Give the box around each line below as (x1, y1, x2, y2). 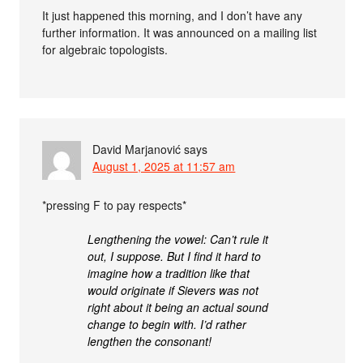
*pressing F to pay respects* (42, 197, 187, 213)
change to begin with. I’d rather (88, 316, 247, 332)
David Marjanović (92, 141, 181, 157)
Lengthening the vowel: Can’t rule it (88, 231, 269, 247)
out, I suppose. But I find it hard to (88, 248, 262, 264)
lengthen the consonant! (88, 333, 212, 349)
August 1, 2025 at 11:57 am (92, 158, 236, 174)
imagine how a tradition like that (88, 265, 250, 281)
